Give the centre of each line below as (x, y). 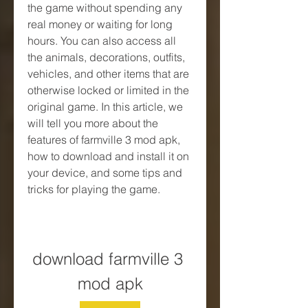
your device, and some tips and (105, 172)
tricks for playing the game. (94, 189)
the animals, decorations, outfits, (106, 57)
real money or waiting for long (100, 24)
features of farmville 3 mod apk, (104, 139)
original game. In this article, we (105, 106)
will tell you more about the (93, 123)
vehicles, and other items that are (108, 73)
